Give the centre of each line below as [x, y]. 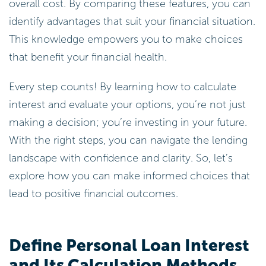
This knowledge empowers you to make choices [126, 39]
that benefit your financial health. [88, 57]
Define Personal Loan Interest [129, 246]
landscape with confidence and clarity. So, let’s [121, 158]
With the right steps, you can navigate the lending [128, 140]
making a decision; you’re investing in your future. [128, 123]
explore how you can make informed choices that [129, 176]
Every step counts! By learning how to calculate [123, 87]
